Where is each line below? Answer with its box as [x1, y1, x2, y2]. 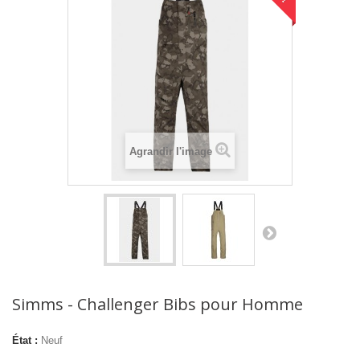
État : [12, 334, 38, 347]
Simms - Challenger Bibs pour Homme [12, 293, 303, 316]
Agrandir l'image [129, 145, 212, 158]
